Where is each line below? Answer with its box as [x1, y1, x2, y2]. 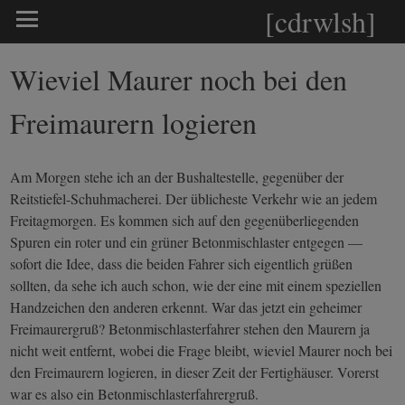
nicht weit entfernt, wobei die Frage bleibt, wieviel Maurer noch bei [10, 341, 393, 360]
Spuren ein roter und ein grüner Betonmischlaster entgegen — [10, 232, 363, 251]
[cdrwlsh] [265, 2, 376, 41]
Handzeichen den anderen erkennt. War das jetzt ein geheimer [10, 297, 363, 316]
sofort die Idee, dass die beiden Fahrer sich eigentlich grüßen [10, 254, 353, 273]
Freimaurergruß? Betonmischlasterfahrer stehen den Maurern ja [10, 319, 371, 338]
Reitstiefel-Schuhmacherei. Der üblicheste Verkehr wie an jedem [10, 189, 378, 208]
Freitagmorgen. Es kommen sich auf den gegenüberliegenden [10, 211, 360, 230]
